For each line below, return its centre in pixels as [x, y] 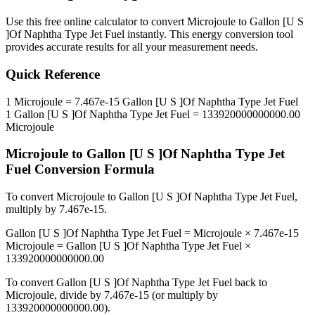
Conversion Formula [93, 169]
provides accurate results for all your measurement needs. [132, 47]
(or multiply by [184, 295]
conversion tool [258, 34]
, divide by [79, 295]
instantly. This [158, 34]
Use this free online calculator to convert [96, 22]
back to [250, 283]
